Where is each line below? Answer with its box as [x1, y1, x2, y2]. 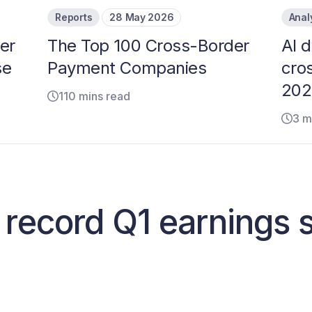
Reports [55, 10, 93, 23]
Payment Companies [47, 57, 207, 78]
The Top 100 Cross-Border [47, 35, 249, 56]
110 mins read [58, 88, 131, 103]
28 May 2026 [109, 10, 174, 23]
